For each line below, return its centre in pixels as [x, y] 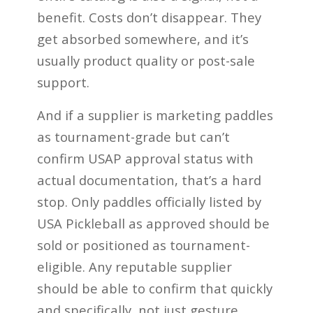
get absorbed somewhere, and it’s [143, 39]
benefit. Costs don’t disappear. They [149, 17]
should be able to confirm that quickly [154, 289]
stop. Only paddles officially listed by [149, 202]
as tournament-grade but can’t [133, 137]
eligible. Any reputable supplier [134, 267]
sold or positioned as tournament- [143, 245]
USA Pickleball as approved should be [153, 224]
